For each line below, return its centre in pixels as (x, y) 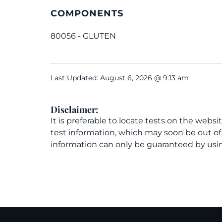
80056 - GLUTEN (83, 36)
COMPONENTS (87, 13)
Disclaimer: (74, 110)
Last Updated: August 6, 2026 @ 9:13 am (120, 78)
